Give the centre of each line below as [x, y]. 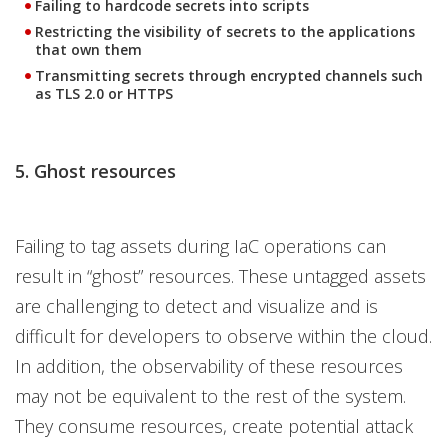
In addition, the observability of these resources [209, 366]
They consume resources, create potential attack [214, 426]
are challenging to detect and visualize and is [196, 306]
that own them [88, 49]
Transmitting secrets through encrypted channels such [229, 75]
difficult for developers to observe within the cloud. [223, 336]
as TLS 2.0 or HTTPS [104, 93]
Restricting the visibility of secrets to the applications [225, 31]
